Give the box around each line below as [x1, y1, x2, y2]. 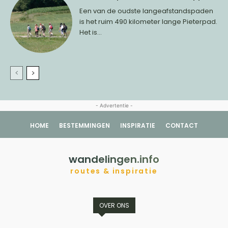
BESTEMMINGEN [59, 121, 110, 130]
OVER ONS [99, 201, 129, 210]
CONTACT [165, 121, 198, 130]
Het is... [79, 27, 102, 37]
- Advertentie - [95, 102, 133, 109]
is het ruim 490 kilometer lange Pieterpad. [79, 16, 218, 26]
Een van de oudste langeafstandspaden [79, 6, 214, 16]
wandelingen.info [69, 152, 159, 167]
